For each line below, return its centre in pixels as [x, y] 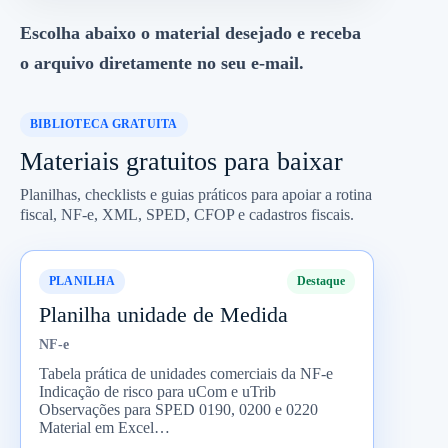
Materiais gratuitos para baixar [181, 161]
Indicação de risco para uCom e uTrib [157, 391]
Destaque [321, 280]
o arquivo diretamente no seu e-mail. [162, 63]
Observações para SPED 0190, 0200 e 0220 [178, 409]
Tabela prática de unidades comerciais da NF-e [186, 373]
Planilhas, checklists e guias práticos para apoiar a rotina [196, 194]
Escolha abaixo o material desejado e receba [190, 33]
